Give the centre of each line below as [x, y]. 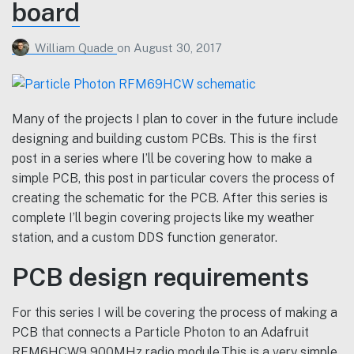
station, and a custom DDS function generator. [145, 237]
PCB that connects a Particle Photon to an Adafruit [160, 332]
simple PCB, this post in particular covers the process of [173, 178]
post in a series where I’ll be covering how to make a [162, 158]
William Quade [76, 47]
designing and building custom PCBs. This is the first [164, 138]
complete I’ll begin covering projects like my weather [163, 217]
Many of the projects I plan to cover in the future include [175, 119]
